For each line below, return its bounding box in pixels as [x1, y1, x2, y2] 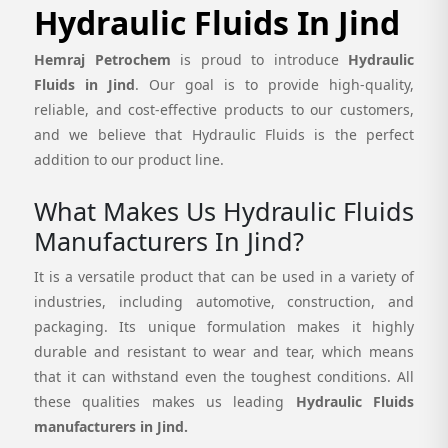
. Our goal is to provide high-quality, [135, 74, 414, 94]
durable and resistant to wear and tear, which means [34, 341, 414, 361]
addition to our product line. [34, 149, 224, 169]
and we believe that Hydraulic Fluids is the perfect [34, 124, 414, 144]
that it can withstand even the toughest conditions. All [34, 366, 414, 386]
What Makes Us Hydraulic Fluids [34, 193, 414, 228]
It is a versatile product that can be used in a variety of [34, 266, 414, 286]
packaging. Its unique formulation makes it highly [34, 316, 414, 336]
